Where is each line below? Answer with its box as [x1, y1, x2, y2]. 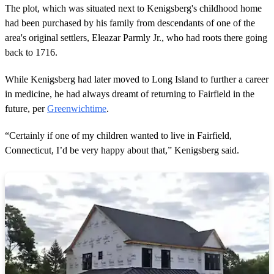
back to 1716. [5, 47, 57, 58]
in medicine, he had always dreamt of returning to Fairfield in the [5, 89, 254, 100]
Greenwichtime [47, 103, 106, 114]
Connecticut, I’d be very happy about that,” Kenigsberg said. [5, 145, 239, 156]
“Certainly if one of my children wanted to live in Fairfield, [5, 130, 232, 141]
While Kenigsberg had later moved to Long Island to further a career [5, 74, 268, 85]
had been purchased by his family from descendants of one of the [5, 18, 255, 29]
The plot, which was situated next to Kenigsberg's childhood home [5, 3, 262, 14]
